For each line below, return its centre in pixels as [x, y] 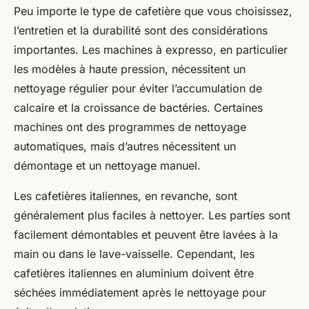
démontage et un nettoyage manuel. [107, 166]
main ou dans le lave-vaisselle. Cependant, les [134, 254]
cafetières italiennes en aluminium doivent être [134, 273]
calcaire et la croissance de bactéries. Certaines [138, 108]
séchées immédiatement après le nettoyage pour [140, 293]
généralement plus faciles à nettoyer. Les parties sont [152, 216]
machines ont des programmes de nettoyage [130, 127]
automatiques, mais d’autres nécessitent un [125, 147]
